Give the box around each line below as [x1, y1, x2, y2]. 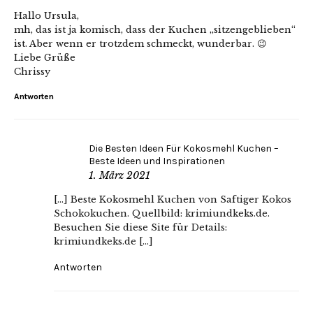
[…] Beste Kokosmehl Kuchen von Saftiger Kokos [54, 193, 291, 205]
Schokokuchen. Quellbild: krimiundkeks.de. [54, 207, 270, 219]
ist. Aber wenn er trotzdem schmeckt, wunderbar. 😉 [14, 37, 267, 50]
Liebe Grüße [14, 51, 75, 64]
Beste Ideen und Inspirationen [89, 154, 225, 167]
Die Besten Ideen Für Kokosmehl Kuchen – [89, 142, 279, 154]
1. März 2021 [89, 168, 150, 182]
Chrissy [14, 65, 50, 78]
